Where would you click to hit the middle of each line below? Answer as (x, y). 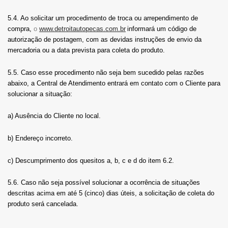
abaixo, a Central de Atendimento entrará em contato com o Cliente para (114, 83)
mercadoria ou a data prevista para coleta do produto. (86, 50)
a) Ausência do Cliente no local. (54, 116)
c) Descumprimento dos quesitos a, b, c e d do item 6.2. (91, 160)
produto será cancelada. (43, 204)
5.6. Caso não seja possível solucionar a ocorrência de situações (104, 183)
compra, (21, 28)
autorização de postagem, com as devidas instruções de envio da (105, 39)
